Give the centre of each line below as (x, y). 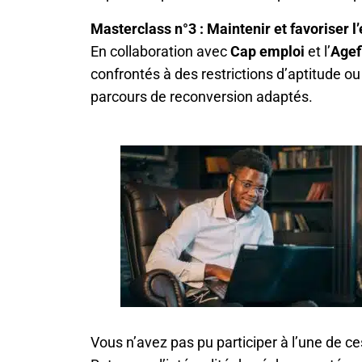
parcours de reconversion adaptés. (202, 96)
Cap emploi (267, 51)
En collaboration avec (160, 51)
